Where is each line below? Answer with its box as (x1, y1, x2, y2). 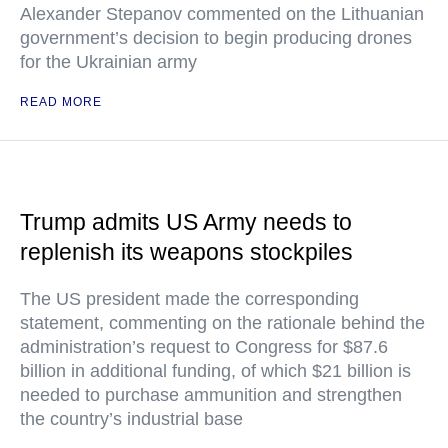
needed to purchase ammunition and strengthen (20, 385, 402, 405)
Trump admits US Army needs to (20, 209, 352, 235)
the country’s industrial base (20, 409, 243, 429)
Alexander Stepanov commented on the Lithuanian (20, 4, 424, 24)
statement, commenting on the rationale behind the (20, 313, 425, 333)
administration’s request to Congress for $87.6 (20, 337, 388, 357)
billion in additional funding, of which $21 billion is (20, 361, 411, 381)
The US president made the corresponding (20, 289, 359, 309)
